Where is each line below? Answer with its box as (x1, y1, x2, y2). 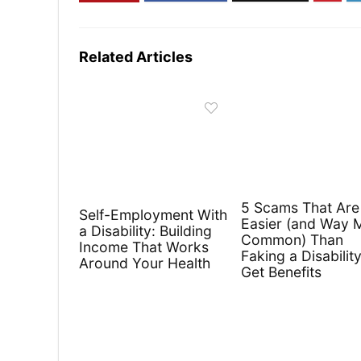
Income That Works (79, 239, 210, 256)
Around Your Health (79, 255, 211, 272)
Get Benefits (241, 263, 322, 280)
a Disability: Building (79, 222, 213, 240)
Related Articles (79, 48, 193, 65)
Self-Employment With (79, 206, 228, 224)
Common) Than (241, 231, 344, 248)
